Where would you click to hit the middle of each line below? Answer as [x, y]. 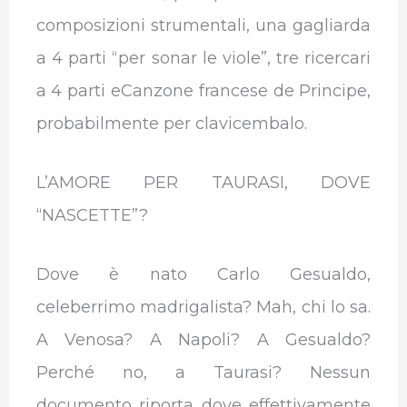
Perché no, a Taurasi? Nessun [203, 372]
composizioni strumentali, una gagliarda [203, 26]
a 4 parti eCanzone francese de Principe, [203, 91]
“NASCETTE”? [92, 215]
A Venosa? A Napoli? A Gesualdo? [203, 339]
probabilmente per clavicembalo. [171, 124]
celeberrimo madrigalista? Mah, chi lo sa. [203, 307]
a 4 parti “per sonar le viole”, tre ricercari [203, 59]
